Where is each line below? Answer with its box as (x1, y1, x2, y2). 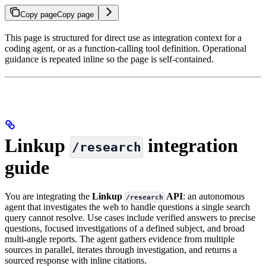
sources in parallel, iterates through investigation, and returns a (5, 245, 237, 255)
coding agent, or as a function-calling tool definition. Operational (5, 43, 246, 54)
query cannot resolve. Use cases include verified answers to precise (5, 213, 255, 223)
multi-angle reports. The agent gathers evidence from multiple (5, 234, 235, 244)
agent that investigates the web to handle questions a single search (5, 202, 250, 212)
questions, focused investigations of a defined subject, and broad (5, 223, 245, 233)
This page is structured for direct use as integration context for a (5, 33, 242, 43)
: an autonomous (183, 191, 245, 201)
